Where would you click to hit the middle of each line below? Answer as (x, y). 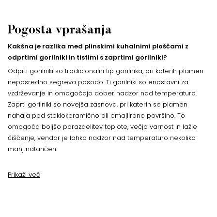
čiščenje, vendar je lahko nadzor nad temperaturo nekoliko (102, 138)
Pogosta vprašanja (60, 31)
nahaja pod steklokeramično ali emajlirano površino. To (96, 116)
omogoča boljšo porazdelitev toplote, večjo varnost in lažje (102, 127)
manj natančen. (32, 149)
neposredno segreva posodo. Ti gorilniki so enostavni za (98, 82)
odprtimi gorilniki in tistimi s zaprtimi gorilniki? (87, 58)
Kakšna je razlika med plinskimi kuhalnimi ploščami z (98, 46)
